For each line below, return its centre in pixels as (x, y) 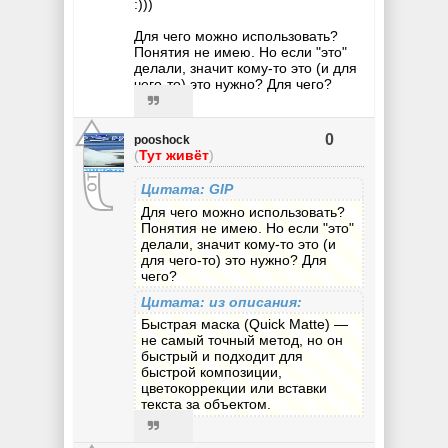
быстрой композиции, (211, 372)
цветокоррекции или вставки (233, 388)
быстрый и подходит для (221, 356)
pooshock (162, 140)
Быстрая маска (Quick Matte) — (244, 324)
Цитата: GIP (186, 189)
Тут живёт (174, 155)
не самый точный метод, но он (241, 340)
